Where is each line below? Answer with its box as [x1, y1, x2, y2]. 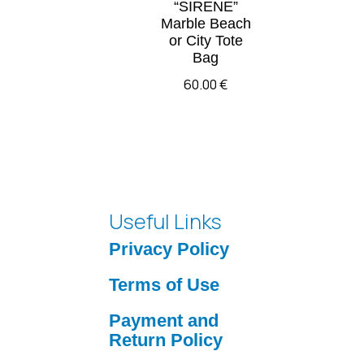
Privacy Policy [109, 239, 230, 260]
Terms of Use [109, 275, 220, 296]
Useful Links [109, 207, 223, 236]
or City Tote [168, 32, 243, 49]
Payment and [109, 310, 219, 331]
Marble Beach [160, 15, 251, 32]
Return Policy [109, 330, 223, 351]
